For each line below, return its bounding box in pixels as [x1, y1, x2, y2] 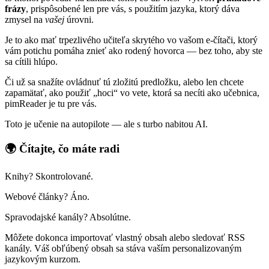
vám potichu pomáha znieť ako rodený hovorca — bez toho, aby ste [5, 45, 262, 56]
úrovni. [64, 14, 94, 25]
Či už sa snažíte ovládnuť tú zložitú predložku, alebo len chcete [5, 76, 244, 87]
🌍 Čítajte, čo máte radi [5, 142, 119, 156]
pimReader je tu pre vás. [5, 98, 97, 109]
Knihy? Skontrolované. [5, 171, 93, 181]
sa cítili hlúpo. [5, 56, 58, 67]
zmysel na [5, 14, 45, 25]
